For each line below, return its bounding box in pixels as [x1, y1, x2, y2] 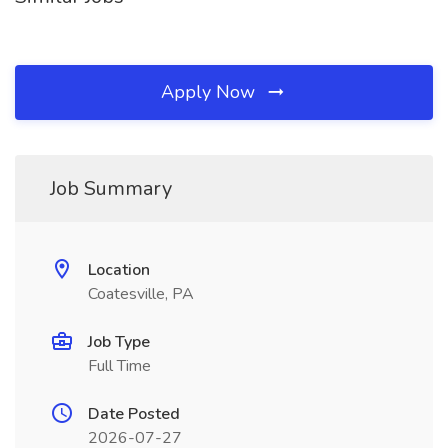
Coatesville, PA [88, 283, 194, 305]
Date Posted [88, 403, 180, 425]
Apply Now [161, 80, 260, 104]
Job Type [88, 331, 150, 353]
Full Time [88, 355, 151, 377]
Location [88, 259, 150, 281]
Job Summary [50, 175, 172, 202]
